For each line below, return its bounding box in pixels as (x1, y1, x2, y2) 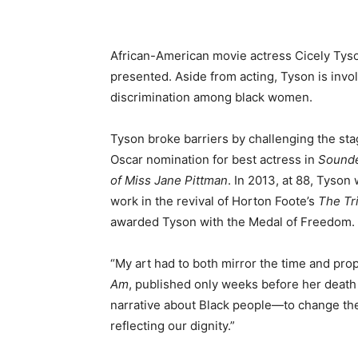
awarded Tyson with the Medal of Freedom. (110, 214, 355, 229)
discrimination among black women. (110, 89, 312, 105)
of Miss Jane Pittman (110, 173, 228, 188)
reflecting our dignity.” (110, 318, 235, 333)
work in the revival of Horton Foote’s (110, 193, 318, 209)
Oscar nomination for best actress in (110, 152, 318, 167)
